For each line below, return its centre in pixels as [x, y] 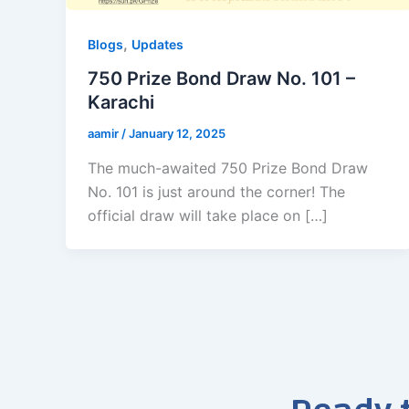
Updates [157, 44]
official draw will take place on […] [208, 215]
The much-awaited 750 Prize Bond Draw [228, 168]
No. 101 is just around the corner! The [216, 191]
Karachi [121, 103]
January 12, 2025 [177, 134]
